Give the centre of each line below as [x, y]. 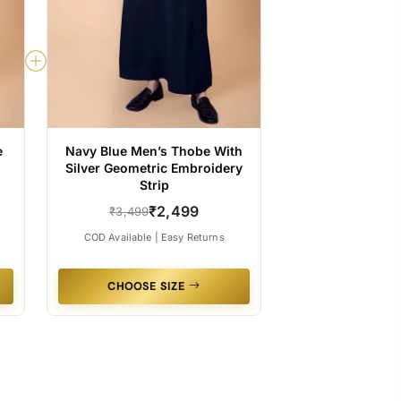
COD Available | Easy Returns [154, 237]
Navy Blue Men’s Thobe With [154, 150]
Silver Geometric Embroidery [154, 167]
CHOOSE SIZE [149, 286]
